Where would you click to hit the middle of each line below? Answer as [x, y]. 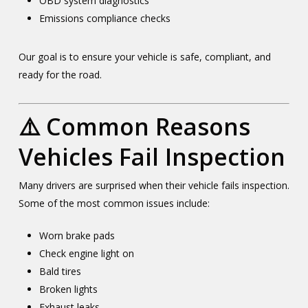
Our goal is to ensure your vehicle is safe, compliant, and [144, 57]
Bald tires [60, 271]
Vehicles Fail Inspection [152, 157]
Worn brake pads [77, 235]
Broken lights [68, 289]
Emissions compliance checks [104, 18]
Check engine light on [86, 253]
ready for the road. [60, 75]
